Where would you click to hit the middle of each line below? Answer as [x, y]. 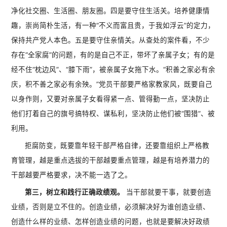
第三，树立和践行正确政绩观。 [75, 192]
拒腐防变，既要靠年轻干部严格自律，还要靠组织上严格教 [117, 146]
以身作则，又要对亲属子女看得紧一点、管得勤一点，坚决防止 [111, 99]
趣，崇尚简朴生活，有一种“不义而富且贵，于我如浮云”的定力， [113, 26]
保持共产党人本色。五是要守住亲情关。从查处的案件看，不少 [111, 40]
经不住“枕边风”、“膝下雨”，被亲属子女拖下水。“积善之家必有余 [113, 70]
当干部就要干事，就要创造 [168, 192]
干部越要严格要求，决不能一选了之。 [72, 175]
